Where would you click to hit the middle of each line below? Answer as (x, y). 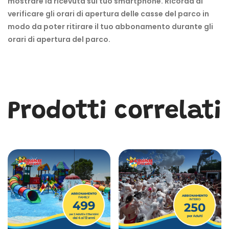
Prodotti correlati (114, 112)
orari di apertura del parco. (59, 39)
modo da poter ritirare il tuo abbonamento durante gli (110, 26)
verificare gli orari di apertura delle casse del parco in (108, 14)
